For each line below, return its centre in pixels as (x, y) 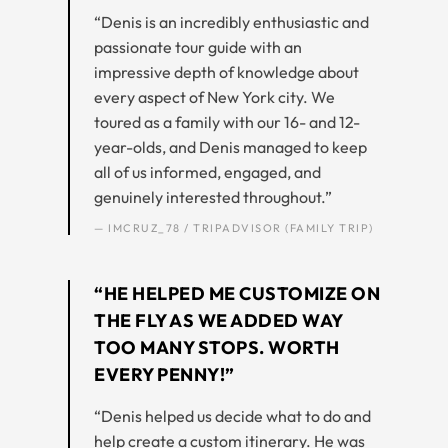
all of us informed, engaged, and (207, 171)
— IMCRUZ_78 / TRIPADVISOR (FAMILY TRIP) (234, 227)
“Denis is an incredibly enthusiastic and (231, 21)
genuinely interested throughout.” (213, 196)
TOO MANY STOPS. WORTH (217, 347)
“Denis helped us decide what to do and (232, 415)
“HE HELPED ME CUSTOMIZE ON (237, 293)
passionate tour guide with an (198, 46)
